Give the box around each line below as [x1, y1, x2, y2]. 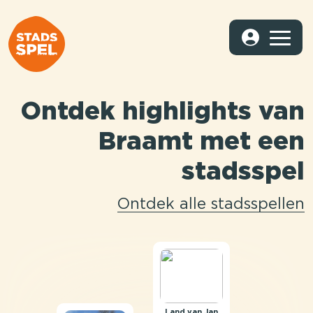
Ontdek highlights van [21, 101, 305, 124]
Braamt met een [99, 131, 305, 154]
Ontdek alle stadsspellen [117, 198, 305, 212]
